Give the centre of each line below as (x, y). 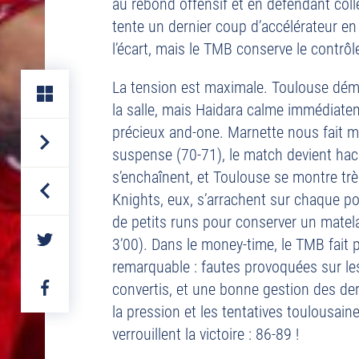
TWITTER (66, 263)
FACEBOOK (71, 311)
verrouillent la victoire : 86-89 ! (206, 334)
